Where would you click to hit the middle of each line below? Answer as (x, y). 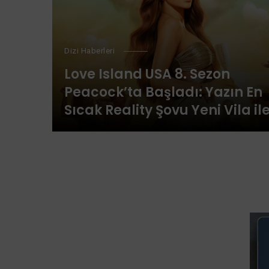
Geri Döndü (103, 128)
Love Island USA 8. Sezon (147, 74)
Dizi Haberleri (89, 51)
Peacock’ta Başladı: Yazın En (163, 92)
